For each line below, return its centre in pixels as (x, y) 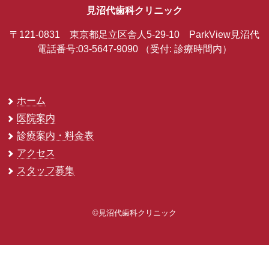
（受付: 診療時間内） (186, 49)
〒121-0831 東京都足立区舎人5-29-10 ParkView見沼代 (134, 35)
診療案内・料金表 (55, 136)
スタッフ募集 (45, 170)
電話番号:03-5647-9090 (89, 49)
